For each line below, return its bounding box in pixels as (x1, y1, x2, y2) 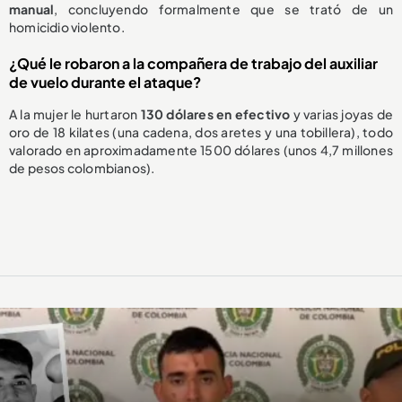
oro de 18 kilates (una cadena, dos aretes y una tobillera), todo (9, 124, 393, 141)
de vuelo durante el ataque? (9, 73, 201, 92)
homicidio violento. (9, 19, 125, 36)
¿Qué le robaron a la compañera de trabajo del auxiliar (9, 54, 378, 74)
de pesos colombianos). (9, 160, 155, 177)
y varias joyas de (290, 106, 393, 123)
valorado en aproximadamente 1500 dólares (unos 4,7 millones (9, 142, 393, 159)
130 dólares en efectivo (140, 106, 291, 123)
